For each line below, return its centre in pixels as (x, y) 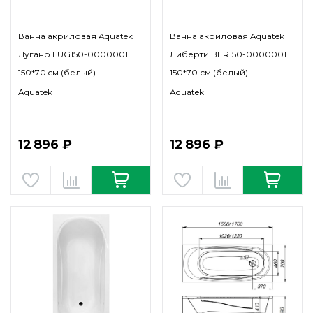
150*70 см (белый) (209, 72)
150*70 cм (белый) (57, 72)
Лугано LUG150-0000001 (73, 54)
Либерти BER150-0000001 (228, 54)
